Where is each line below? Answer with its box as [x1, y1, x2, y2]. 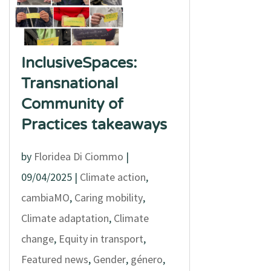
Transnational [21, 74, 118, 93]
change [21, 232, 54, 246]
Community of [21, 95, 123, 113]
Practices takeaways [21, 116, 167, 134]
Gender [93, 252, 126, 266]
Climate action [79, 170, 146, 184]
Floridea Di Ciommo [33, 149, 123, 163]
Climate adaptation [21, 211, 109, 225]
